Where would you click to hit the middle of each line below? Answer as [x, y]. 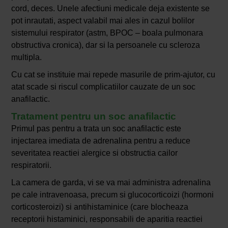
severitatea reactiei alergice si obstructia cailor [94, 153]
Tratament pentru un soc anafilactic [93, 116]
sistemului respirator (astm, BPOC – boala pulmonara [107, 33]
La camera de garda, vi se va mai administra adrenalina [111, 182]
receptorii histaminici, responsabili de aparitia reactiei [107, 219]
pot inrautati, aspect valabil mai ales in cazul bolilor [103, 20]
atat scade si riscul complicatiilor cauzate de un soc [103, 87]
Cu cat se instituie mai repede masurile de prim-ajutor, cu [113, 74]
